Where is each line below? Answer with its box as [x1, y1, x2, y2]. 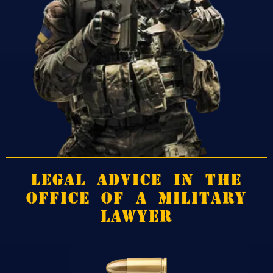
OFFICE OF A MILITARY [26, 192, 247, 204]
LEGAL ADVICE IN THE [30, 174, 243, 186]
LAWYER [100, 210, 173, 222]
